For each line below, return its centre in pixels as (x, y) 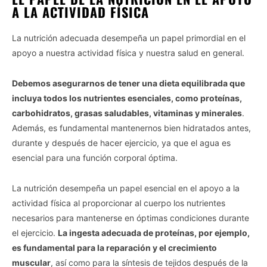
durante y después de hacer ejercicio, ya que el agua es (121, 142)
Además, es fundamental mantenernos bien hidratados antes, (131, 128)
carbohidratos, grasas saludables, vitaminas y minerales (127, 113)
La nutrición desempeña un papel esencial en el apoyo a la (126, 188)
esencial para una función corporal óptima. (95, 157)
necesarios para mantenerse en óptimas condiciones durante (131, 218)
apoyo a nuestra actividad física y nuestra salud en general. (128, 52)
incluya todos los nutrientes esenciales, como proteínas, (127, 98)
